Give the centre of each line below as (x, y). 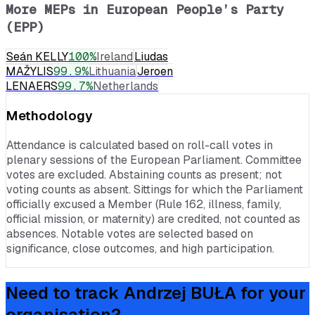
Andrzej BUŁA (180, 292)
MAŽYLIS (30, 71)
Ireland (115, 56)
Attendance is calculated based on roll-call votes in (140, 145)
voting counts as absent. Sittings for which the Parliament (155, 189)
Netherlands (126, 86)
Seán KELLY (37, 56)
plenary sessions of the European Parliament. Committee (154, 160)
